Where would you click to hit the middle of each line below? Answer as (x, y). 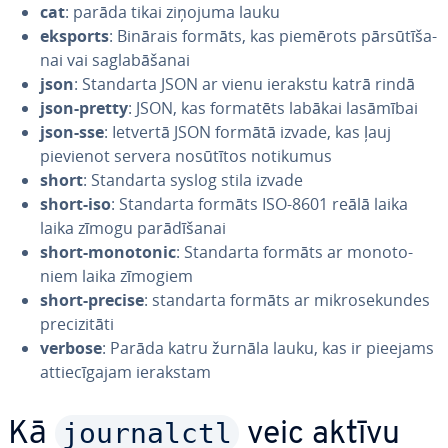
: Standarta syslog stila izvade (193, 180)
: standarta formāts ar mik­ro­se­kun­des (287, 300)
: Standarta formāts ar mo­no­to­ (294, 252)
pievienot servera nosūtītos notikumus (186, 156)
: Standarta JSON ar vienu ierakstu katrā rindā (244, 84)
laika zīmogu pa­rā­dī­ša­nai (133, 228)
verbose (71, 348)
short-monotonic (108, 252)
